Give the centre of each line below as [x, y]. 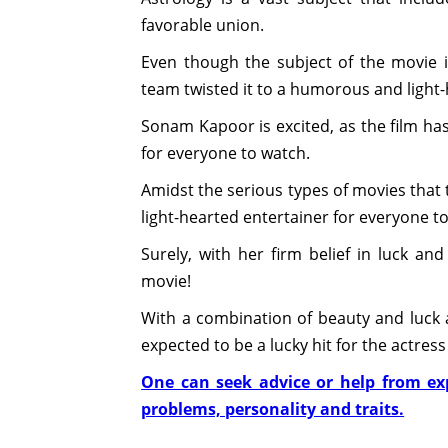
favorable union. [203, 24]
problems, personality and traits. [273, 408]
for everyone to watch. [226, 152]
